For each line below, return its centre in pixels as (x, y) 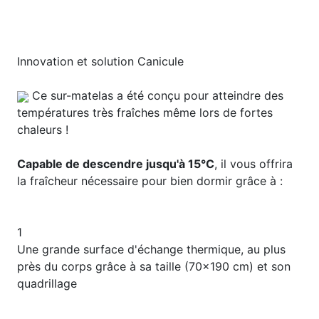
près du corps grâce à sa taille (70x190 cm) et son (154, 267)
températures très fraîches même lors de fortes (145, 113)
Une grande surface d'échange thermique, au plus (151, 250)
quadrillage (47, 284)
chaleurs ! (43, 130)
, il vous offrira (253, 164)
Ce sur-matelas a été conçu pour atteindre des (156, 96)
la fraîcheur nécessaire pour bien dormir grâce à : (150, 181)
